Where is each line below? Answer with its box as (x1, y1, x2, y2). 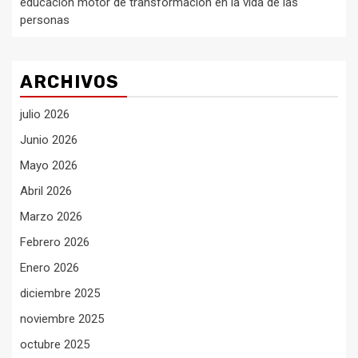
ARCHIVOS (20, 71, 119, 93)
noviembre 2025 (20, 312, 104, 326)
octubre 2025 (20, 337, 89, 352)
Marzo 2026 (20, 209, 82, 224)
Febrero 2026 (20, 235, 89, 249)
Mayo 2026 (20, 158, 78, 173)
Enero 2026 (20, 261, 79, 275)
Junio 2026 (20, 133, 78, 147)
